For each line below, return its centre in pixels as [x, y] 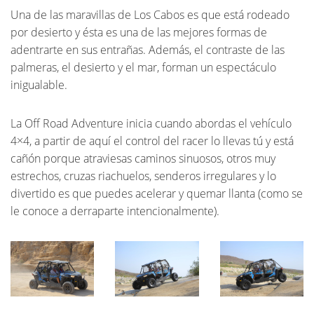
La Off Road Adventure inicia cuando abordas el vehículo [151, 123]
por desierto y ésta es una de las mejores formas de [139, 32]
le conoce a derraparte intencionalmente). [115, 211]
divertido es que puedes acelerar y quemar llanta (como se [157, 193]
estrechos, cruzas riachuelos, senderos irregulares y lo [143, 176]
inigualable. [39, 84]
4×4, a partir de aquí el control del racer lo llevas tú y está [152, 141]
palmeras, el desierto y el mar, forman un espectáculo [143, 67]
